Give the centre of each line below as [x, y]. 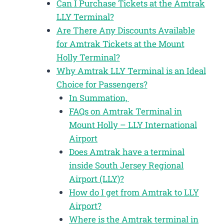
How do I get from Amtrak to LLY [134, 192]
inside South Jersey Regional [126, 165]
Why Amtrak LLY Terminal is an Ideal [131, 70]
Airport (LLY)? [96, 178]
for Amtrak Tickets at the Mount [120, 43]
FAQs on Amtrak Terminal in [125, 111]
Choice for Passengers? [102, 84]
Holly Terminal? [88, 57]
